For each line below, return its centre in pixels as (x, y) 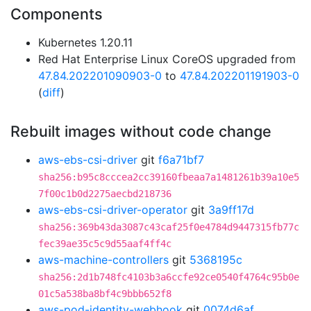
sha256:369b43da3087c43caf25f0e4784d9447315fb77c (169, 227)
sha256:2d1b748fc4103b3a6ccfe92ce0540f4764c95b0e (169, 277)
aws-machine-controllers (103, 260)
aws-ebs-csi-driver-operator (113, 210)
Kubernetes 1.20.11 (85, 42)
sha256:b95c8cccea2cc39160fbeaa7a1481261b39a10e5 (169, 177)
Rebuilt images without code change (141, 131)
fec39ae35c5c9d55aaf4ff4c (105, 244)
